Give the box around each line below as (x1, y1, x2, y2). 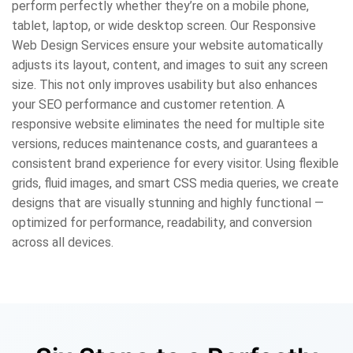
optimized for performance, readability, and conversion (12, 215, 312, 230)
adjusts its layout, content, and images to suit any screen (12, 58, 328, 72)
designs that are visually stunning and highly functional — (12, 195, 324, 210)
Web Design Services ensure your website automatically (12, 38, 323, 53)
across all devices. (12, 235, 113, 250)
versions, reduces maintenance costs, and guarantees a (12, 136, 318, 151)
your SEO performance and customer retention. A (12, 97, 284, 112)
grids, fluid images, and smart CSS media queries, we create (12, 176, 339, 191)
